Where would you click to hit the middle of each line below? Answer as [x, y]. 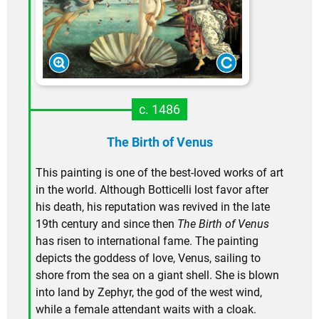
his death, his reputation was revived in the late [153, 206]
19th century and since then [106, 224]
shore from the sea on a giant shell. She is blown [157, 275]
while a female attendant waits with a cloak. [146, 309]
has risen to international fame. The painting [147, 241]
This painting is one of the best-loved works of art [159, 172]
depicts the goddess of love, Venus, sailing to [148, 258]
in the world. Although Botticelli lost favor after [152, 189]
